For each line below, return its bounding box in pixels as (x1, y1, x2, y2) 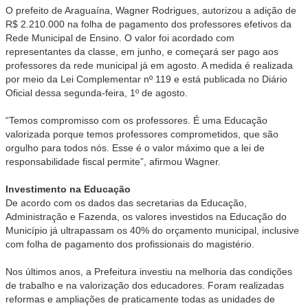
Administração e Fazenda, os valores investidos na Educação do (5, 211, 287, 223)
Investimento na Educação (5, 184, 131, 195)
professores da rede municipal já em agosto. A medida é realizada (5, 60, 293, 71)
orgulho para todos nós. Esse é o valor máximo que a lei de (5, 142, 265, 154)
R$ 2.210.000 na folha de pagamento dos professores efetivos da (5, 19, 291, 30)
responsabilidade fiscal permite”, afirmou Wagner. (5, 156, 221, 168)
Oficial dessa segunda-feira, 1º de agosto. (5, 87, 188, 99)
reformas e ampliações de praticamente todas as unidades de (5, 294, 275, 305)
